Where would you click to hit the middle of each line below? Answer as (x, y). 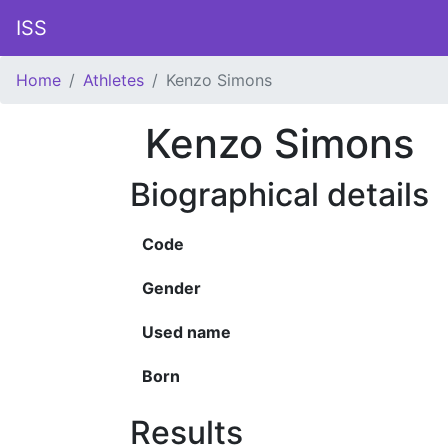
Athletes (113, 80)
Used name (186, 332)
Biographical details (279, 194)
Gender (171, 288)
